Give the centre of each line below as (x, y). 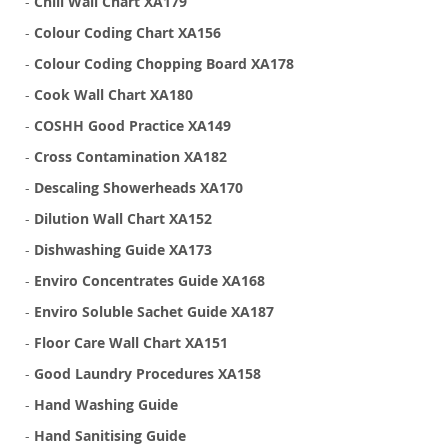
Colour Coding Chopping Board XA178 (164, 64)
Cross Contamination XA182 (130, 157)
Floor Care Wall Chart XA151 (131, 343)
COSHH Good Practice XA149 (132, 126)
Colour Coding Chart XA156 (127, 33)
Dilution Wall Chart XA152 (123, 219)
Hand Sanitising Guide (110, 436)
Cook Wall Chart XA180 (113, 95)
